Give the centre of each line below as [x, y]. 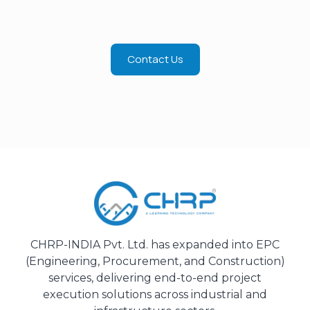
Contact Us [155, 60]
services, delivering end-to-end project [155, 277]
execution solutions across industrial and [155, 294]
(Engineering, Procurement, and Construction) [155, 261]
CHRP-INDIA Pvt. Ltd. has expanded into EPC [155, 244]
